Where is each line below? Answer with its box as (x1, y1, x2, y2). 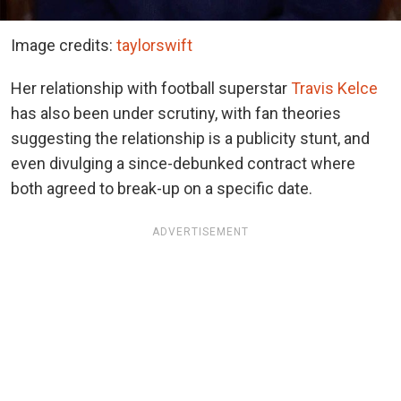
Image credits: (11, 35, 116, 55)
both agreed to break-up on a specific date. (11, 178, 312, 198)
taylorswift (116, 35, 192, 55)
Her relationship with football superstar (11, 78, 291, 98)
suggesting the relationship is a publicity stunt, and (11, 128, 370, 148)
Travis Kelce (291, 78, 378, 98)
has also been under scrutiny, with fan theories (11, 103, 341, 123)
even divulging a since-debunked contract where (11, 153, 355, 173)
